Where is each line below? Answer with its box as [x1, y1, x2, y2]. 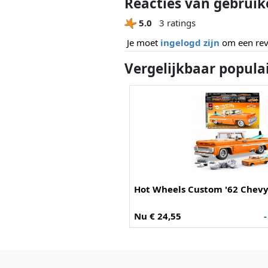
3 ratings [156, 16, 196, 29]
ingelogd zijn [160, 36, 220, 48]
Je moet [127, 36, 160, 48]
